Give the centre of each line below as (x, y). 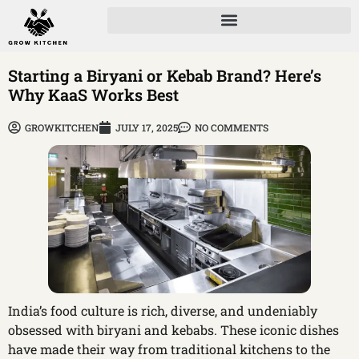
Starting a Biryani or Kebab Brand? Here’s (165, 76)
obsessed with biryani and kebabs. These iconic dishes (173, 330)
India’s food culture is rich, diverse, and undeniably (163, 311)
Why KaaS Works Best (93, 95)
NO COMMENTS (232, 128)
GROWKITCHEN (62, 128)
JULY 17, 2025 (147, 128)
